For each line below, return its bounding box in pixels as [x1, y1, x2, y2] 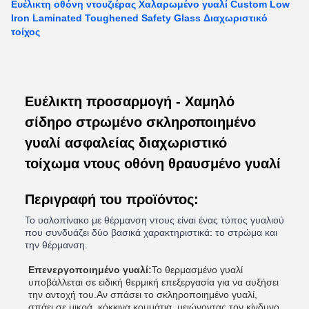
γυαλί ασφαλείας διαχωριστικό [25, 135, 227, 150]
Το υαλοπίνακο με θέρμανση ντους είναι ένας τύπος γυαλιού [25, 215, 284, 226]
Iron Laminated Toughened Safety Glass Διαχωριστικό [11, 12, 268, 23]
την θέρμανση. [25, 239, 88, 250]
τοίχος [11, 26, 40, 37]
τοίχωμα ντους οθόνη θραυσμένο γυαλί [25, 156, 281, 171]
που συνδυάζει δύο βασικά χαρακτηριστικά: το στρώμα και [25, 227, 277, 238]
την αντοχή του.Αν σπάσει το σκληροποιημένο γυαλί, [28, 288, 258, 300]
